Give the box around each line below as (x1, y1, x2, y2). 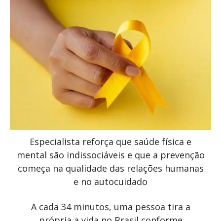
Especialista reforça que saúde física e (30, 135, 191, 147)
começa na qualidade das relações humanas (17, 162, 204, 174)
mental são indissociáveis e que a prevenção (16, 148, 205, 161)
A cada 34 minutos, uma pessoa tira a (31, 200, 190, 213)
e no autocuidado (74, 175, 147, 187)
